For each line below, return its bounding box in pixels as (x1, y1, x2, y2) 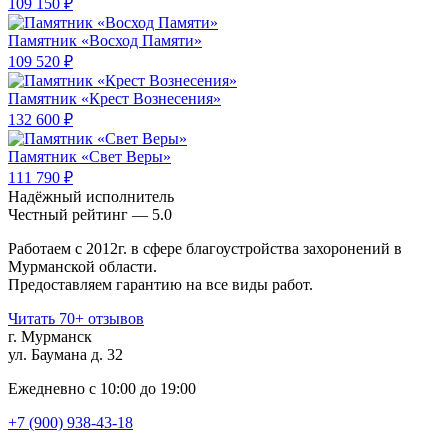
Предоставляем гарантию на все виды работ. (8, 276, 313, 294)
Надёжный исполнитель (8, 188, 174, 206)
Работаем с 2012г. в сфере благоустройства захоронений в (8, 240, 402, 258)
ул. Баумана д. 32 (8, 346, 123, 364)
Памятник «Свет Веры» (8, 148, 171, 166)
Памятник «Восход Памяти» (8, 32, 202, 50)
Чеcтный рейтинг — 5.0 (8, 206, 172, 224)
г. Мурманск (8, 328, 92, 346)
